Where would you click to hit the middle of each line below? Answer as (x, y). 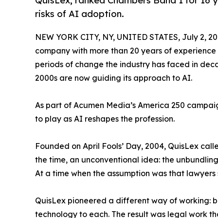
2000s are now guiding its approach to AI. (114, 78)
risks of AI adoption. (80, 14)
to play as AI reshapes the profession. (105, 118)
